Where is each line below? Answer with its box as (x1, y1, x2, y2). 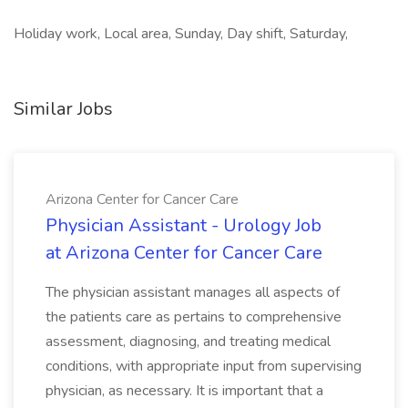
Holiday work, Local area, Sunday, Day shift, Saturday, (14, 24, 348, 44)
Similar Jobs (14, 97, 113, 121)
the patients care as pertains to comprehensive (46, 307, 342, 327)
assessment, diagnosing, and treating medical (46, 331, 331, 352)
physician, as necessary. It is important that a (46, 381, 323, 401)
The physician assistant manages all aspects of (46, 282, 340, 302)
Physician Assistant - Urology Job (46, 213, 321, 238)
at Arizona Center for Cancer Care (46, 240, 322, 265)
